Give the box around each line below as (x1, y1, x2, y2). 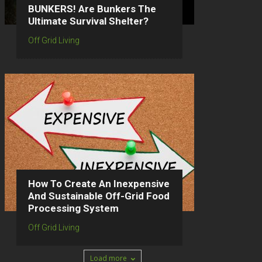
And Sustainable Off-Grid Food (28, 190, 170, 202)
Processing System (28, 202, 119, 215)
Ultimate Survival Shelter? (28, 15, 149, 27)
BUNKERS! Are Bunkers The (28, 3, 156, 15)
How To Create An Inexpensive (28, 178, 170, 190)
